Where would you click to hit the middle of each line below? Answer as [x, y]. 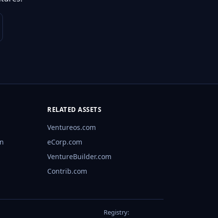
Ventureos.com [72, 127]
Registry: [116, 212]
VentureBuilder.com [80, 157]
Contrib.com [67, 171]
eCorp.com [65, 142]
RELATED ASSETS [74, 110]
